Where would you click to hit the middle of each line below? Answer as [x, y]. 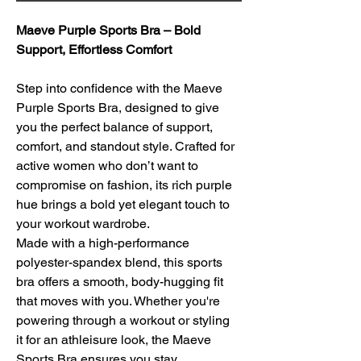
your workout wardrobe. [83, 223]
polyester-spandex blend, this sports [121, 262]
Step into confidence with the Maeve [121, 88]
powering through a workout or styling [124, 320]
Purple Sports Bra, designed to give [119, 107]
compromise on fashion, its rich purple [126, 185]
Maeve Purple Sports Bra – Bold [110, 30]
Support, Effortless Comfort [94, 49]
